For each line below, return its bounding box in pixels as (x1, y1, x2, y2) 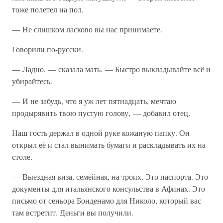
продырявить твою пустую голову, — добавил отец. (12, 108, 190, 118)
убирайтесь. (12, 76, 52, 86)
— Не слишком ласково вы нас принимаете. (12, 24, 162, 34)
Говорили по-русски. (12, 44, 83, 54)
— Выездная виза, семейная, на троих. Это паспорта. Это (12, 171, 208, 182)
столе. (12, 151, 32, 162)
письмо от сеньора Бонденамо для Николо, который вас (12, 195, 201, 206)
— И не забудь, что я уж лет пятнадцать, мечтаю (12, 96, 176, 106)
